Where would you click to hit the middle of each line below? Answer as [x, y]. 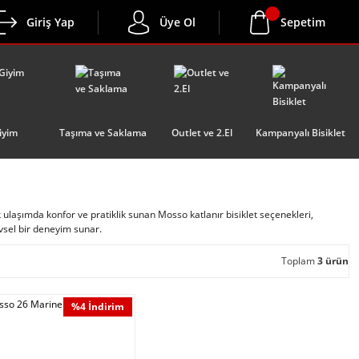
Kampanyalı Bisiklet [300, 132]
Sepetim [303, 22]
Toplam [299, 261]
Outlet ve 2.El [202, 132]
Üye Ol [177, 22]
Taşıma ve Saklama [103, 132]
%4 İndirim [98, 307]
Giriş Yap [50, 22]
